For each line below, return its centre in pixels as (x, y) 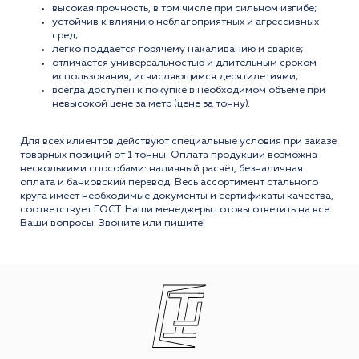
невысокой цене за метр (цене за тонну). (151, 103)
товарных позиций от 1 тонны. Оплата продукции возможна (169, 155)
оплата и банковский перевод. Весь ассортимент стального (169, 182)
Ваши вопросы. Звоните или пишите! (113, 223)
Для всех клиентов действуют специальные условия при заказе (178, 141)
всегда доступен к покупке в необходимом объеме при (189, 90)
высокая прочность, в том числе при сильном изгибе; (185, 8)
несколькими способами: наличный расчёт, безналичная (161, 168)
